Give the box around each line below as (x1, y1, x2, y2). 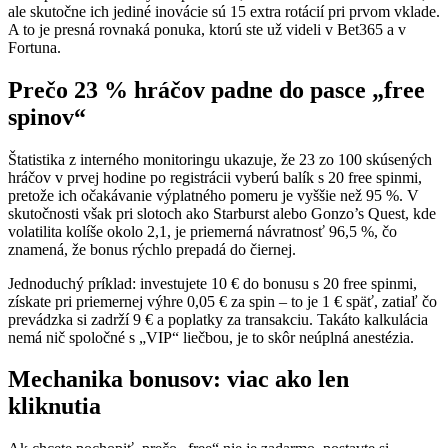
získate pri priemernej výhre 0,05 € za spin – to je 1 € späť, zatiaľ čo (8, 292, 437, 310)
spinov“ (8, 103, 86, 130)
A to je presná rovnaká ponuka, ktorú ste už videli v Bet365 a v (8, 20, 406, 38)
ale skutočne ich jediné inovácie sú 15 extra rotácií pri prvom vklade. (8, 2, 440, 20)
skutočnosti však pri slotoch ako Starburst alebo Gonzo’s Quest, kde (8, 204, 436, 222)
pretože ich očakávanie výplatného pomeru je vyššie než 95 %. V (8, 186, 419, 204)
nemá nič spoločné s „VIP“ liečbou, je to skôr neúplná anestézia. (8, 328, 414, 346)
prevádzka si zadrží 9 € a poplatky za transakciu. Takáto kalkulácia (8, 310, 428, 328)
